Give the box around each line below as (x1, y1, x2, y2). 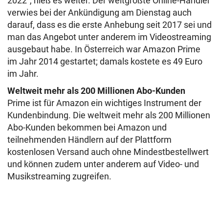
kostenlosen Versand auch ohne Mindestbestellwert (7, 147, 209, 157)
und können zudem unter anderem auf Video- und (7, 159, 199, 170)
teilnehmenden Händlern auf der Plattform (7, 134, 172, 145)
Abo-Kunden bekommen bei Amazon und (7, 122, 167, 133)
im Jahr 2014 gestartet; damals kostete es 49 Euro (7, 56, 202, 67)
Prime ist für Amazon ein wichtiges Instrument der (7, 98, 201, 109)
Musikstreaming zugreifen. (7, 171, 111, 182)
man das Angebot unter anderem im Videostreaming (7, 32, 211, 43)
